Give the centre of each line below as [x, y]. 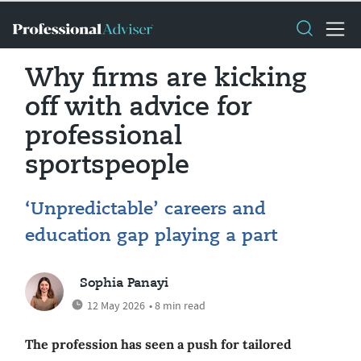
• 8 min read [177, 305]
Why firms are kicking [166, 79]
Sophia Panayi [124, 284]
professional [104, 137]
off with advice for [139, 108]
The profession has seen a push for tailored [158, 344]
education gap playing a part [151, 236]
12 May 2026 [116, 305]
